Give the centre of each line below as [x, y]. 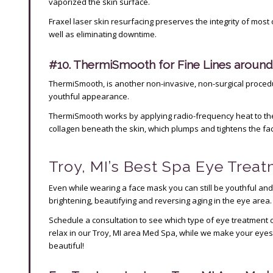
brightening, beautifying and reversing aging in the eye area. [160, 200]
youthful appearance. [89, 97]
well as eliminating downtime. [103, 34]
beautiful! [66, 245]
